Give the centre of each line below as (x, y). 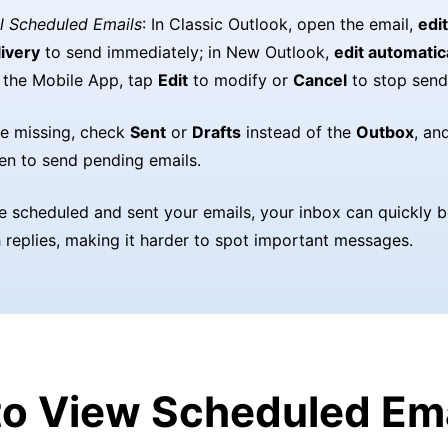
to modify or (240, 80)
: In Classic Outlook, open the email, (280, 24)
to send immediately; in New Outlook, (187, 52)
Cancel (320, 80)
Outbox (385, 132)
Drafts (216, 132)
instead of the (298, 132)
